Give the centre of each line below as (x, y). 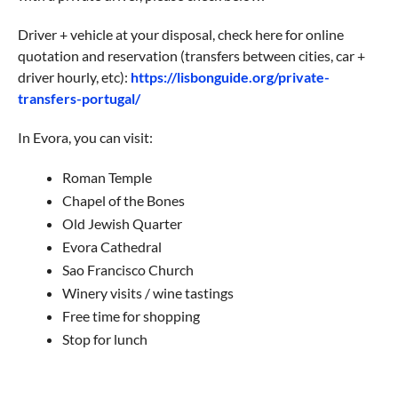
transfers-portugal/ (79, 99)
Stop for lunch (104, 339)
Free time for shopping (131, 316)
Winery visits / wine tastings (147, 293)
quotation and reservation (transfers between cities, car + (191, 56)
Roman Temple (107, 178)
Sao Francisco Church (127, 270)
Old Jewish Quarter (122, 224)
